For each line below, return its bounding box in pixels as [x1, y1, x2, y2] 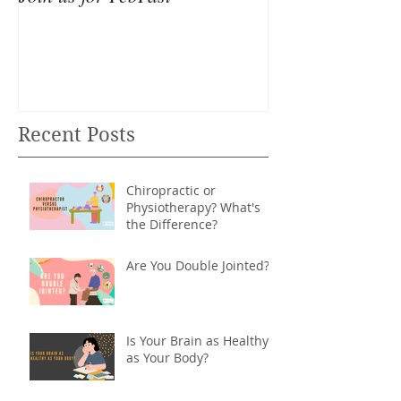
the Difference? [126, 215, 218, 233]
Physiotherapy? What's [126, 198, 260, 216]
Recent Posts [18, 122, 135, 146]
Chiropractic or [126, 181, 216, 199]
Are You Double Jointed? [126, 256, 269, 274]
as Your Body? [126, 348, 209, 366]
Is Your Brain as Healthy [126, 331, 269, 349]
